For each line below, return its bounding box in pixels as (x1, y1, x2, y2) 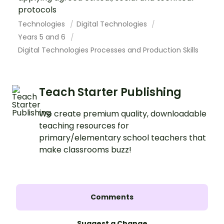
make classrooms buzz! (39, 144, 131, 156)
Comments (90, 192, 133, 202)
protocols (18, 4, 56, 16)
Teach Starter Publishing (39, 84, 181, 100)
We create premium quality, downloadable (39, 108, 206, 120)
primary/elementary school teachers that (39, 132, 206, 144)
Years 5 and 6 (18, 32, 67, 42)
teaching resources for (39, 120, 129, 132)
